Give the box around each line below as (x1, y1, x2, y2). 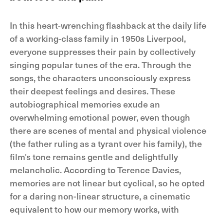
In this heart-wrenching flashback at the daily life (10, 19, 206, 31)
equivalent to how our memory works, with (10, 203, 179, 215)
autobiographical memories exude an (10, 98, 160, 110)
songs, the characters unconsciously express (10, 72, 191, 84)
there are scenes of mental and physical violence (10, 124, 206, 136)
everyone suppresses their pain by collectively (10, 45, 196, 57)
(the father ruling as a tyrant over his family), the (10, 137, 202, 149)
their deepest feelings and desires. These (10, 85, 175, 97)
